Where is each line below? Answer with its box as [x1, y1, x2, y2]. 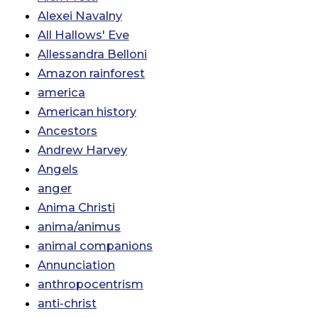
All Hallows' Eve [38, 28, 129, 43]
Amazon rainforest [38, 66, 145, 81]
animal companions [38, 238, 153, 253]
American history [38, 104, 136, 119]
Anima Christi [38, 200, 115, 215]
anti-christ [38, 296, 97, 311]
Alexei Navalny [38, 9, 122, 23]
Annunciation [38, 258, 115, 273]
